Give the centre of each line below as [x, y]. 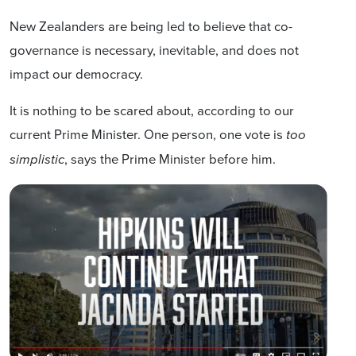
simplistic [37, 160]
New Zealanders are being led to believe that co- [151, 26]
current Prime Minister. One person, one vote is [148, 134]
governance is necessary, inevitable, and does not [154, 50]
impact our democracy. [76, 74]
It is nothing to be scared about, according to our [152, 110]
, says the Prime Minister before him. [170, 159]
